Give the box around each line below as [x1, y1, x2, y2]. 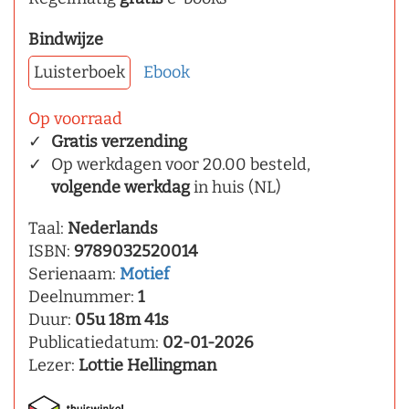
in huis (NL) [190, 177, 281, 198]
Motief [120, 264, 169, 285]
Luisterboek [34, 62, 125, 83]
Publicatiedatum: [28, 332, 163, 353]
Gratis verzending [51, 131, 187, 152]
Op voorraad [28, 109, 122, 130]
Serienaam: [28, 264, 120, 285]
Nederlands [68, 218, 158, 239]
